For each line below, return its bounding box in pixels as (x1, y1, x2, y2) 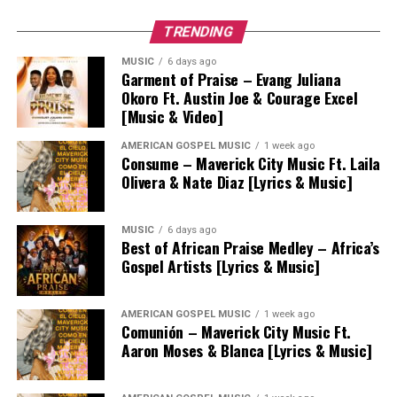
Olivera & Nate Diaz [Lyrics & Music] (121, 169, 353, 193)
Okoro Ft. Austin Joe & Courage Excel (121, 85, 358, 109)
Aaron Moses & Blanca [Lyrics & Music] (121, 338, 372, 362)
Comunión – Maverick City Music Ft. (121, 319, 351, 343)
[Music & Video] (121, 104, 223, 128)
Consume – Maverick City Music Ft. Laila (121, 151, 381, 175)
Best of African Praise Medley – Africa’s (121, 235, 379, 259)
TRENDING (161, 22, 236, 40)
